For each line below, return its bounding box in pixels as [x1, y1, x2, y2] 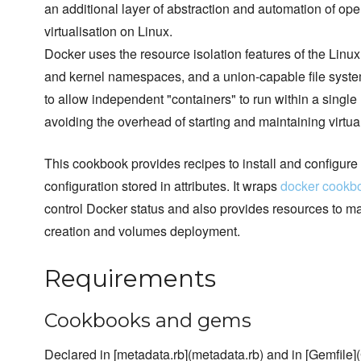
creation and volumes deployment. [44, 222, 240, 241]
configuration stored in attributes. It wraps [44, 176, 280, 196]
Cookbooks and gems [44, 309, 251, 333]
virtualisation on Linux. [44, 22, 172, 41]
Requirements [44, 263, 216, 294]
